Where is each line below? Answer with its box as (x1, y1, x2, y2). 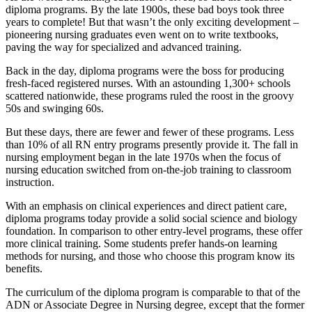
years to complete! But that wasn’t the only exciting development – (6, 16, 299, 28)
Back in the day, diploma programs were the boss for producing (6, 65, 284, 77)
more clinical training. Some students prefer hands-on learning (6, 237, 277, 249)
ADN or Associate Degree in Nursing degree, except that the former (6, 299, 304, 311)
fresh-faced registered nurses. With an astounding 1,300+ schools (6, 77, 290, 89)
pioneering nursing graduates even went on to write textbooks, (6, 29, 279, 40)
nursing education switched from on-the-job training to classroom (6, 164, 291, 175)
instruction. (6, 176, 54, 188)
